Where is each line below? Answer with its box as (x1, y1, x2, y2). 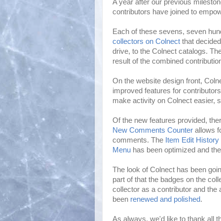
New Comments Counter (112, 126, 193, 134)
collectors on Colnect (112, 37, 180, 45)
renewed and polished (130, 195, 200, 203)
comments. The (112, 136, 165, 144)
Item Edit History (165, 136, 219, 144)
